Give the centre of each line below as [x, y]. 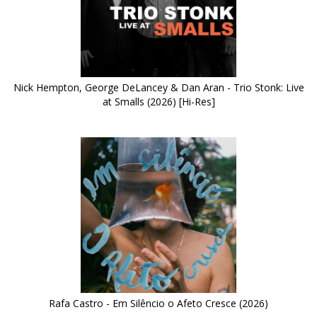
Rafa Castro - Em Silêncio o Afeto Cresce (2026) [158, 304]
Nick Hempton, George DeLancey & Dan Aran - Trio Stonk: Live [158, 88]
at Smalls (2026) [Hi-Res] [158, 102]
